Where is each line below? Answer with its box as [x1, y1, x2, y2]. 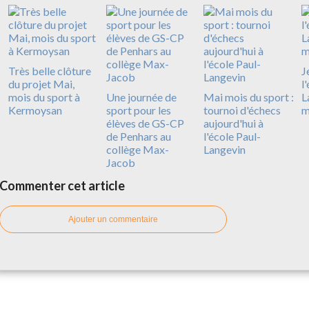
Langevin [203, 143, 246, 157]
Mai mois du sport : [203, 90, 294, 104]
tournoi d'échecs [203, 103, 281, 117]
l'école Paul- [203, 130, 261, 143]
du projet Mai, [8, 77, 74, 91]
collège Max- [106, 143, 169, 157]
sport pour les [106, 103, 171, 117]
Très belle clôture [8, 64, 91, 78]
